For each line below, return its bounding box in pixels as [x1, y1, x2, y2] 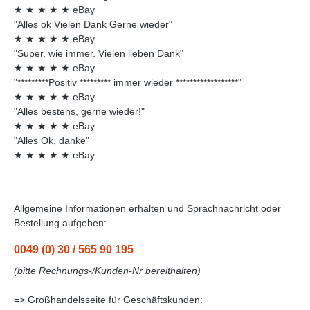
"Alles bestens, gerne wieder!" [14, 105, 145, 117]
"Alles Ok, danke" [14, 134, 89, 146]
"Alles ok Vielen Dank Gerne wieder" [14, 18, 172, 30]
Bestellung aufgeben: [14, 217, 107, 228]
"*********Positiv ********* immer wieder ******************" [14, 76, 241, 88]
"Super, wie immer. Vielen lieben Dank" [14, 47, 183, 59]
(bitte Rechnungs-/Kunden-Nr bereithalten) [14, 264, 201, 276]
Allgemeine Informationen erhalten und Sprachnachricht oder [14, 202, 281, 214]
